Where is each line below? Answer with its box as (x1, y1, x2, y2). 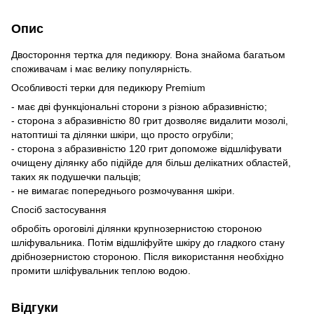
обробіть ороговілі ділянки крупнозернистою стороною (11, 222, 262, 234)
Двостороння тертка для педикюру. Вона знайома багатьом (11, 48, 285, 60)
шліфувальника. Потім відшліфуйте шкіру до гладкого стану (11, 236, 285, 248)
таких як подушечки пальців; (11, 170, 141, 182)
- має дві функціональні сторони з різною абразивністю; (11, 100, 267, 112)
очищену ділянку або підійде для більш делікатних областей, (11, 156, 291, 168)
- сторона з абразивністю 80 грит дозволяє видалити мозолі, (11, 114, 288, 126)
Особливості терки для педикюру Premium (11, 81, 205, 93)
